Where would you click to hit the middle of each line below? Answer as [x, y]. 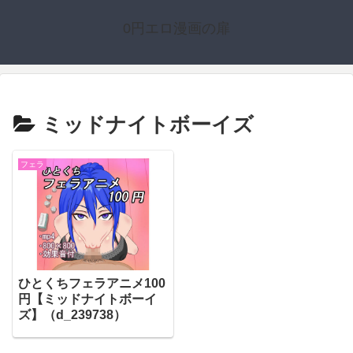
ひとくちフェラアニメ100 [92, 283]
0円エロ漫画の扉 [176, 28]
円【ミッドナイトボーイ [87, 299]
